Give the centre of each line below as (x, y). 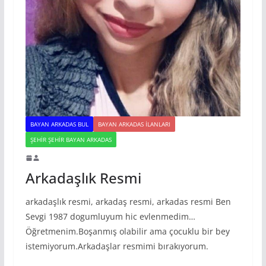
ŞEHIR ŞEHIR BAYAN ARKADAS (71, 140)
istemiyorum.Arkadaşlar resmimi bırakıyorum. (117, 246)
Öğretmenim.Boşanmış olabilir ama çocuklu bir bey (127, 232)
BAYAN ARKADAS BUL (59, 124)
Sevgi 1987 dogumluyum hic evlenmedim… (110, 217)
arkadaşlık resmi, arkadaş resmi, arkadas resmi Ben (128, 202)
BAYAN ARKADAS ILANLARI (134, 124)
